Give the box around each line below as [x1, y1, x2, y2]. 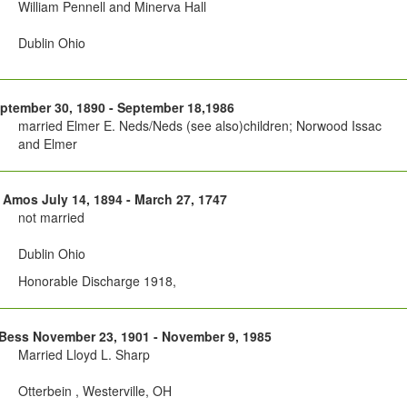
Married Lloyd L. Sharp [17, 345, 150, 364]
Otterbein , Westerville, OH [17, 382, 172, 401]
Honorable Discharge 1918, [17, 272, 176, 291]
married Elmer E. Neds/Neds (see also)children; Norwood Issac [17, 116, 382, 135]
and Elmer [17, 134, 77, 154]
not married [17, 208, 84, 227]
